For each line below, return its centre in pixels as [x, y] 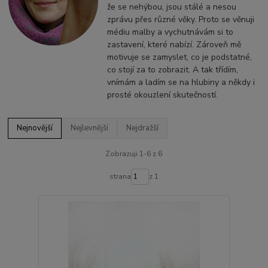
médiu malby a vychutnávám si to [170, 32]
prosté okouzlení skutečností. [163, 95]
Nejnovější [35, 128]
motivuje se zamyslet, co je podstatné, [180, 57]
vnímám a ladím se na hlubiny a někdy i [181, 83]
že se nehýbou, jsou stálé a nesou [172, 7]
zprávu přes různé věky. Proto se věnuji [181, 20]
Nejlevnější [90, 128]
